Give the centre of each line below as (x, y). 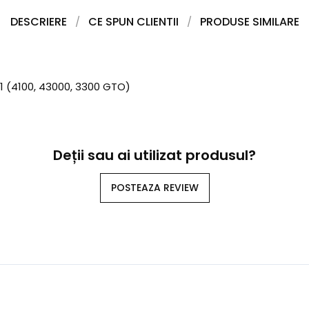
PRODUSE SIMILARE (249, 22)
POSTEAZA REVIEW (154, 188)
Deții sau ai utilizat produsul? (154, 155)
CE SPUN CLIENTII (133, 22)
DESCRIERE (38, 22)
